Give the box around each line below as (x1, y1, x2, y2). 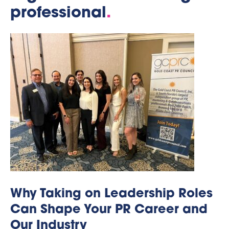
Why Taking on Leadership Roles (10, 188, 213, 200)
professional (10, 5, 106, 21)
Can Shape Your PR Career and (10, 203, 208, 216)
